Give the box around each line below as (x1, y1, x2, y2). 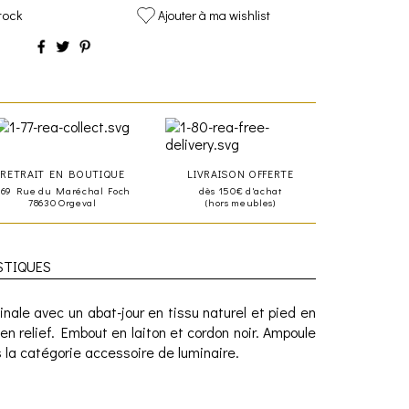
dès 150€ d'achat (199, 183, 282, 197)
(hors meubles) (205, 194, 276, 209)
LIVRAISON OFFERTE (187, 165, 294, 181)
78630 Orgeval (28, 194, 97, 209)
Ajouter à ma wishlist (158, 5, 271, 24)
